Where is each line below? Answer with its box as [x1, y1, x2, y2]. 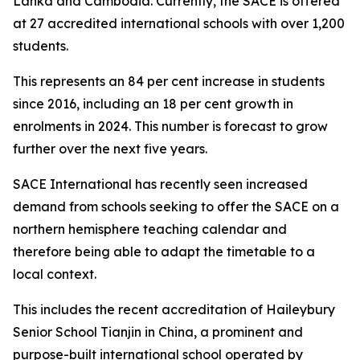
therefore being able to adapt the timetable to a [13, 243, 315, 260]
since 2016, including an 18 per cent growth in [13, 96, 293, 112]
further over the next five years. [13, 141, 207, 157]
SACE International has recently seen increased [13, 176, 308, 192]
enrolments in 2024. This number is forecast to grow [13, 118, 328, 134]
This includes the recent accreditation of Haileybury [13, 301, 335, 317]
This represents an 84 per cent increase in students [13, 73, 325, 89]
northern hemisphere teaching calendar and [13, 221, 287, 237]
